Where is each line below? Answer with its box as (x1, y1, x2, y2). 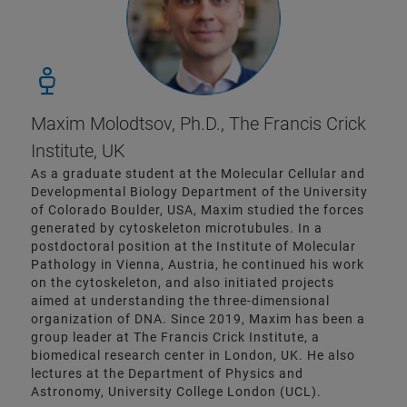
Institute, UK (31, 140, 125, 163)
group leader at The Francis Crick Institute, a (31, 330, 320, 345)
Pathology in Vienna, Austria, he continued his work (31, 257, 364, 273)
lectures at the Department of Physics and (31, 366, 303, 382)
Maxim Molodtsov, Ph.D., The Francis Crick (31, 113, 366, 135)
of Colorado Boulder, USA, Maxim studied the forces (31, 203, 364, 218)
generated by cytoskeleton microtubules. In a (31, 221, 323, 236)
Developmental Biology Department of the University (31, 184, 368, 200)
